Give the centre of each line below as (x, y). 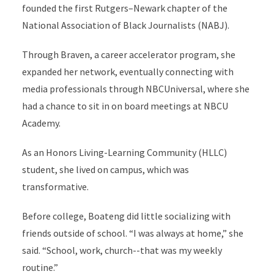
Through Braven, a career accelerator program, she (128, 55)
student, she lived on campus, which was (105, 170)
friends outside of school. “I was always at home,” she (132, 233)
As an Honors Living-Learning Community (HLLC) (124, 153)
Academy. (41, 123)
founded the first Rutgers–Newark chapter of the (124, 8)
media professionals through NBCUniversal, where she (135, 89)
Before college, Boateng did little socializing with (126, 216)
